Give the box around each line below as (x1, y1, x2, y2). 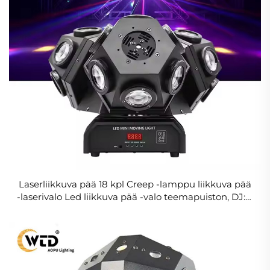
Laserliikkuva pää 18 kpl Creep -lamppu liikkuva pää (19, 178, 251, 190)
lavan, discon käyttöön (85, 203, 185, 215)
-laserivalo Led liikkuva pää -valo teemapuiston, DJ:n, (17, 190, 253, 202)
